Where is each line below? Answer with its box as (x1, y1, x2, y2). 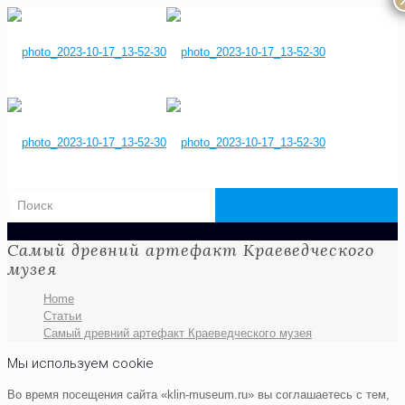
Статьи (43, 309, 81, 323)
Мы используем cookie (7, 355, 154, 372)
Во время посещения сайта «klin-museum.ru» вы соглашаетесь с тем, (7, 388, 390, 401)
